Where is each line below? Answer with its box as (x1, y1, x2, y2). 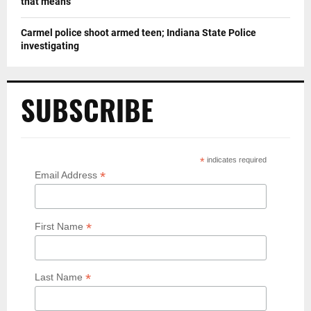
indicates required (205, 155, 267, 165)
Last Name (35, 271, 85, 283)
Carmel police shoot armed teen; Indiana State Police (21, 27, 256, 39)
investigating (21, 40, 79, 52)
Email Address (35, 169, 100, 181)
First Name (35, 220, 86, 232)
